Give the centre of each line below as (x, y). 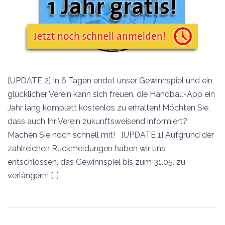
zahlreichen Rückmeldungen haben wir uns (86, 149)
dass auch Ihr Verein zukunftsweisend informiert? (97, 122)
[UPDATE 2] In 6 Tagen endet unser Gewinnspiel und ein (110, 81)
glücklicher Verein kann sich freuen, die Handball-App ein (111, 94)
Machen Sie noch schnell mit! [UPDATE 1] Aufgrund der (111, 135)
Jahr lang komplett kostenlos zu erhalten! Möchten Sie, (109, 108)
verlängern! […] (33, 176)
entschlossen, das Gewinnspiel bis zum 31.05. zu (96, 162)
